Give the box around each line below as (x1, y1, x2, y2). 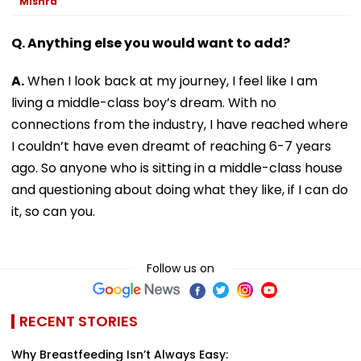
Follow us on (147, 259, 214, 276)
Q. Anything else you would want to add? (11, 33, 290, 52)
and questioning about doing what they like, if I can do (11, 180, 348, 199)
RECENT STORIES (19, 310, 138, 331)
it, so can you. (11, 201, 95, 221)
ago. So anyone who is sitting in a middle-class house (11, 158, 342, 177)
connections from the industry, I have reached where (11, 114, 348, 134)
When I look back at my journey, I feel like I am (24, 71, 317, 90)
